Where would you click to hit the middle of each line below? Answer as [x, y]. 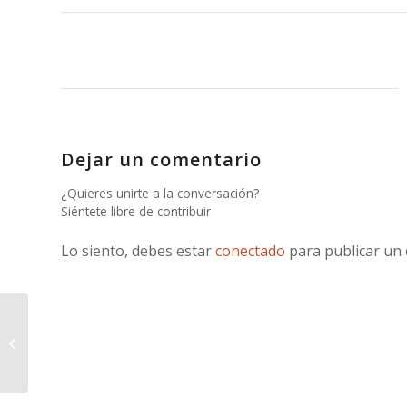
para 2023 [59, 352]
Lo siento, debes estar [138, 251]
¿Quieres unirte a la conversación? [160, 194]
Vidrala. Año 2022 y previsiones [118, 333]
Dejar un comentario [161, 160]
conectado [250, 251]
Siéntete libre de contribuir [136, 212]
